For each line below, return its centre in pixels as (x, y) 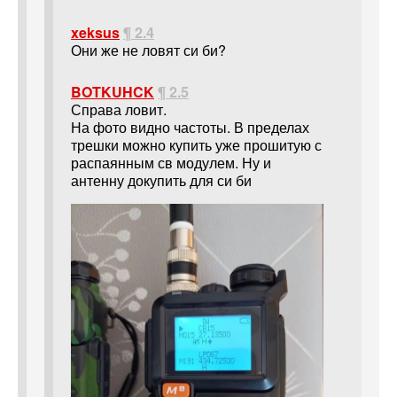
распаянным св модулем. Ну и (171, 162)
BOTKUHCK (113, 91)
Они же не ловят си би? (148, 50)
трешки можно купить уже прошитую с (196, 144)
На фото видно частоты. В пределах (190, 127)
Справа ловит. (119, 109)
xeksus (95, 32)
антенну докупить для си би (161, 180)
